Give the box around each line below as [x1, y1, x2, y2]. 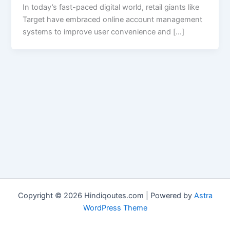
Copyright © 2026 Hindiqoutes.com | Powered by [17, 191, 194, 200]
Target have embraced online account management [23, 15, 203, 25]
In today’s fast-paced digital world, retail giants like [23, 3, 200, 12]
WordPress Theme [83, 203, 147, 213]
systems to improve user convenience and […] [23, 27, 185, 37]
